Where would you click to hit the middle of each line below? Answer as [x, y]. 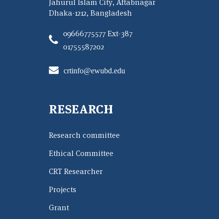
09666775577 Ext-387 [98, 34]
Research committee [84, 136]
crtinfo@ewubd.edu [94, 71]
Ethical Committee [81, 154]
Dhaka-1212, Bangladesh [90, 14]
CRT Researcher [76, 172]
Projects [63, 190]
